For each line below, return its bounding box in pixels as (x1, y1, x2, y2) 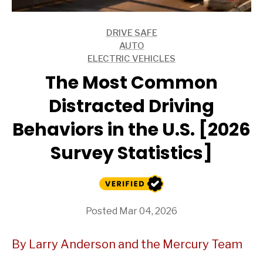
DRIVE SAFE (106, 27, 157, 38)
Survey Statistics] (50, 140, 213, 166)
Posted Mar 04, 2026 (86, 205, 177, 217)
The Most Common (45, 70, 218, 95)
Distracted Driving (49, 93, 214, 119)
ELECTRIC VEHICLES (87, 53, 176, 64)
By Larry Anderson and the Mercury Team (12, 237, 242, 251)
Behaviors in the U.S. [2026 (12, 117, 251, 142)
